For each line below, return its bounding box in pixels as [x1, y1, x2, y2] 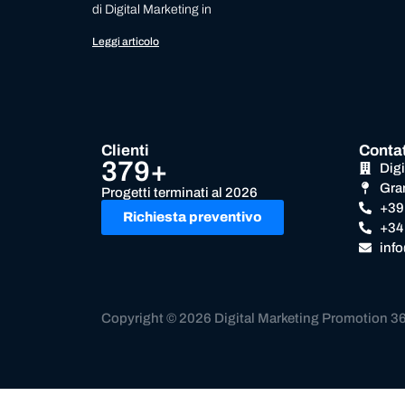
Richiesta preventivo [123, 209, 262, 224]
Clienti [101, 141, 149, 159]
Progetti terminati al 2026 [101, 184, 258, 200]
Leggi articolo [92, 34, 159, 48]
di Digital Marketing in [92, 2, 212, 16]
